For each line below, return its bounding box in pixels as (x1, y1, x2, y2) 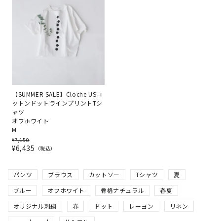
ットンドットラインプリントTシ (12, 98, 103, 107)
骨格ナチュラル (101, 185, 145, 194)
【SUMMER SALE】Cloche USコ (12, 89, 103, 98)
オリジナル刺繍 (13, 201, 57, 210)
